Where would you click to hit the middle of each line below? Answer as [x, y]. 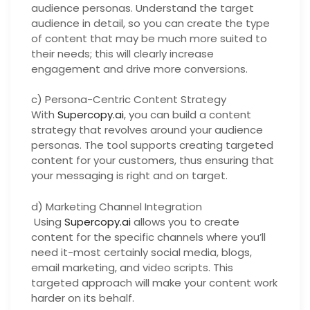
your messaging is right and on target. [129, 175]
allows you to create [185, 221]
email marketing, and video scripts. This [132, 267]
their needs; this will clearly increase [122, 53]
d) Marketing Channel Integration [117, 206]
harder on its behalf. [83, 298]
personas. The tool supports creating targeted [152, 145]
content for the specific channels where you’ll [148, 237]
